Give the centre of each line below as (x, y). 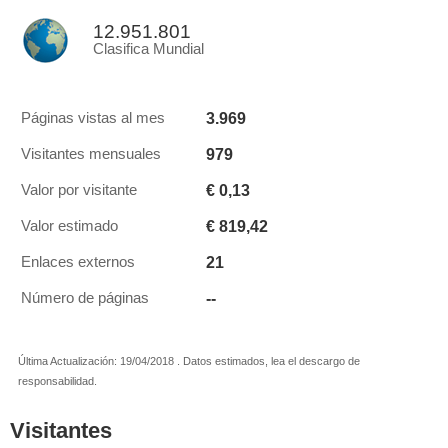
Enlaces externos (78, 262)
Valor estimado (69, 226)
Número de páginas (85, 298)
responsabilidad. (57, 381)
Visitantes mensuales (91, 154)
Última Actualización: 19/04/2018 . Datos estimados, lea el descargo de (189, 361)
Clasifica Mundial (148, 49)
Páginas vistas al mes (93, 118)
